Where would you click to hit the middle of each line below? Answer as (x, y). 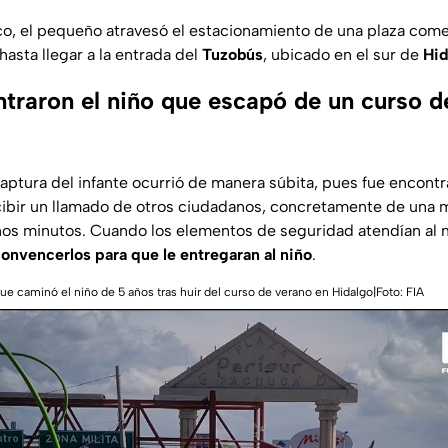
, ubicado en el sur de (343, 55)
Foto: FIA (400, 292)
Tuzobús (232, 55)
